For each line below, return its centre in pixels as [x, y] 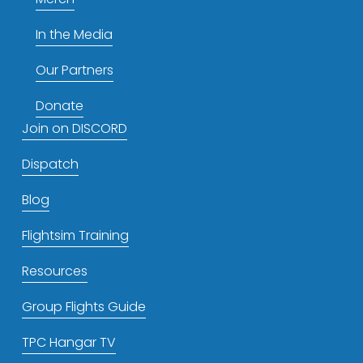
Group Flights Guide [83, 306]
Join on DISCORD [74, 128]
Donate [59, 105]
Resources [54, 271]
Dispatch [50, 164]
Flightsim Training [75, 235]
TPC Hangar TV [68, 342]
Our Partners [74, 70]
